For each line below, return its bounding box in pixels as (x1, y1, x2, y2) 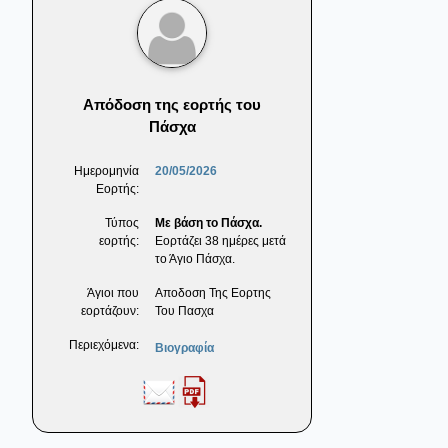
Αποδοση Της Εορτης (155, 286, 271, 301)
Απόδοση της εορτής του (83, 96, 261, 114)
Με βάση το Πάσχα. (155, 216, 262, 231)
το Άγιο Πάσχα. (155, 252, 235, 267)
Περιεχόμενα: (69, 338, 139, 353)
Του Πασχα (155, 304, 214, 319)
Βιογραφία (155, 341, 214, 356)
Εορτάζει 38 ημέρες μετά (155, 234, 286, 249)
